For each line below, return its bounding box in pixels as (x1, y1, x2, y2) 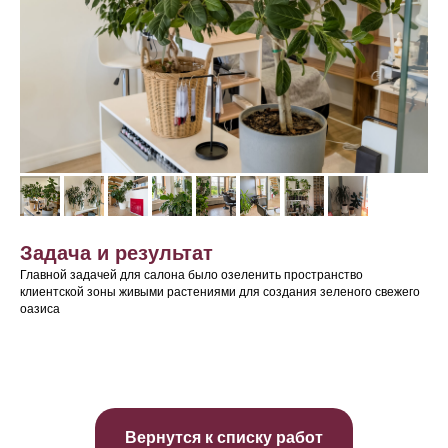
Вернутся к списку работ (125, 428, 323, 446)
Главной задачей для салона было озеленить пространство (20, 268, 363, 282)
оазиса (20, 302, 60, 316)
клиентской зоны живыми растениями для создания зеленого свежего (20, 285, 420, 299)
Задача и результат (20, 242, 213, 264)
